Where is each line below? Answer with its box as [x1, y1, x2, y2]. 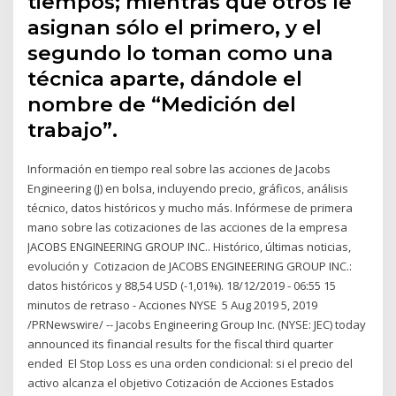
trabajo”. [27, 118, 118, 143]
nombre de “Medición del [27, 92, 297, 118]
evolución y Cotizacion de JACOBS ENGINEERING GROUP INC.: [27, 258, 353, 275]
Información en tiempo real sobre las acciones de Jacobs [27, 161, 331, 178]
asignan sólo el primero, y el [27, 15, 323, 41]
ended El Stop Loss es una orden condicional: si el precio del [27, 355, 354, 372]
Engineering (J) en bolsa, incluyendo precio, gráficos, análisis [27, 180, 349, 197]
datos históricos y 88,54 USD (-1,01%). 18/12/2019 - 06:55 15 [27, 278, 337, 294]
